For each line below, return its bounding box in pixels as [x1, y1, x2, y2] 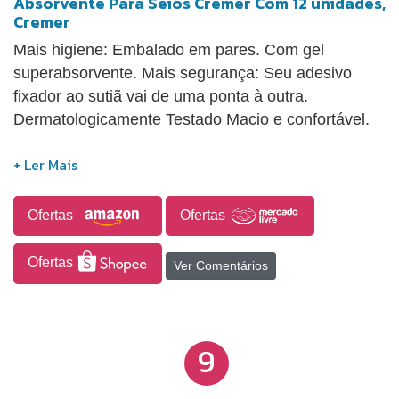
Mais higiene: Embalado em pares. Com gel [13, 40, 324, 59]
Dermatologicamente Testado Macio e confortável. [13, 110, 370, 128]
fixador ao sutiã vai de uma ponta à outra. [13, 86, 308, 105]
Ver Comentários [174, 257, 268, 273]
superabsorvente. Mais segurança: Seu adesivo [13, 63, 352, 82]
